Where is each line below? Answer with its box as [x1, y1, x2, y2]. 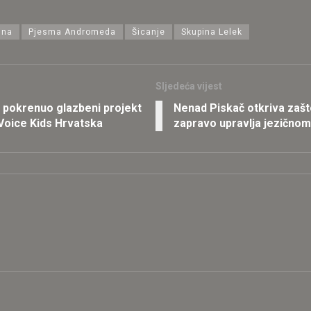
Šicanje [132, 26, 165, 37]
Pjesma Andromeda [28, 26, 116, 37]
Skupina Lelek [181, 26, 242, 37]
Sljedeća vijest [155, 80, 222, 92]
